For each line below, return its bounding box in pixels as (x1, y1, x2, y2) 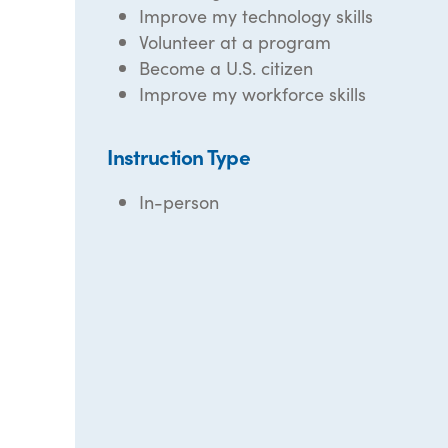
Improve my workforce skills (139, 81, 367, 106)
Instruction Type (107, 141, 251, 171)
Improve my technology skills (139, 3, 374, 28)
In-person (139, 189, 220, 214)
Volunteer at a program (139, 29, 332, 54)
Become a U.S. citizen (139, 55, 314, 80)
